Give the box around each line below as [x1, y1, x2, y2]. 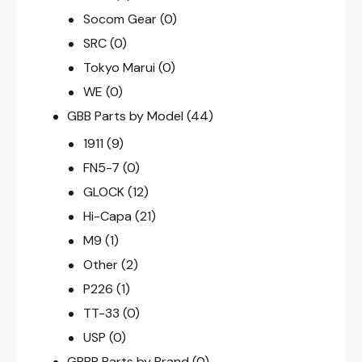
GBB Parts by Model [67, 107, 184, 124]
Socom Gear [82, 10, 157, 27]
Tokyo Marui [82, 58, 155, 76]
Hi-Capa [82, 207, 132, 225]
